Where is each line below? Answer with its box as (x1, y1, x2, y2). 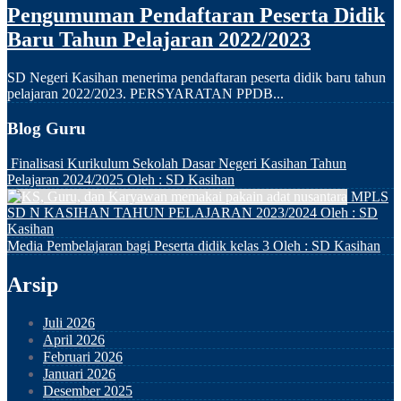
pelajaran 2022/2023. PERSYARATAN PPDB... (7, 85, 284, 101)
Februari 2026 (43, 348, 123, 364)
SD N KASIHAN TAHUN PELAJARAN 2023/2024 (7, 205, 317, 221)
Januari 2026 (43, 365, 115, 381)
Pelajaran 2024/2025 (7, 172, 124, 188)
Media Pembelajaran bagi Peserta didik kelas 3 (7, 238, 269, 254)
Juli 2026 (43, 314, 95, 330)
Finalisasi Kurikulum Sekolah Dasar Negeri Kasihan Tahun (11, 156, 346, 172)
